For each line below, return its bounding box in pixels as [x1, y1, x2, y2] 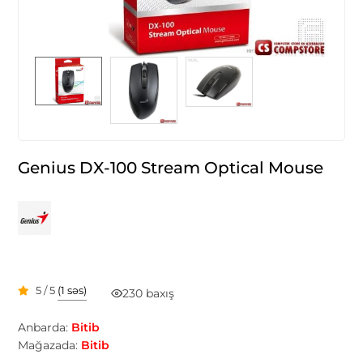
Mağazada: [18, 337, 79, 352]
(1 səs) [58, 284, 88, 297]
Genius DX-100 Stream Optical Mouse [18, 157, 324, 177]
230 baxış [122, 285, 175, 301]
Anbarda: [18, 319, 69, 335]
